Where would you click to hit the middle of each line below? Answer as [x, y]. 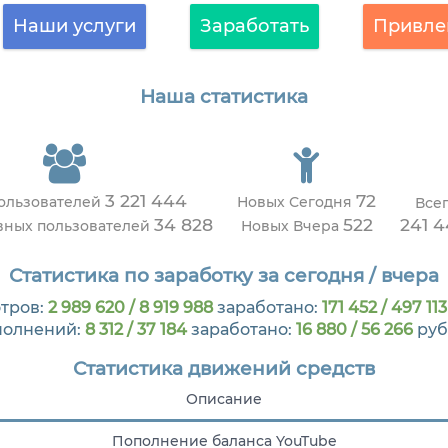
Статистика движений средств [224, 369]
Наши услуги [74, 26]
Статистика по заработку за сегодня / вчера [224, 275]
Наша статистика [224, 97]
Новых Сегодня [296, 202]
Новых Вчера [291, 226]
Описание [224, 399]
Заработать [254, 26]
